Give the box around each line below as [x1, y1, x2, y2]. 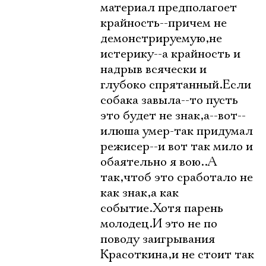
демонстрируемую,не [100, 31, 222, 46]
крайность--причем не [100, 15, 227, 31]
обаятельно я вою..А [100, 154, 217, 170]
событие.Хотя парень [100, 201, 223, 216]
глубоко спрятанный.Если [100, 77, 251, 93]
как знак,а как [100, 185, 179, 201]
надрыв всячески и [100, 62, 207, 77]
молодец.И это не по [100, 216, 217, 232]
